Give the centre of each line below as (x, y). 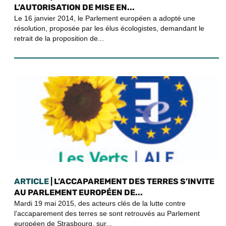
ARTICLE (32, 181)
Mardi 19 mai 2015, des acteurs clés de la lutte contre (100, 203)
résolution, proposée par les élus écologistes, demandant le (109, 28)
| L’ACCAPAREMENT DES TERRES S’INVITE (132, 181)
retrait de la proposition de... (59, 38)
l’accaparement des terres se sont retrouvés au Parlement (107, 213)
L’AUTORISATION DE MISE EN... (74, 7)
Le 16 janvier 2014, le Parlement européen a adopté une (105, 18)
